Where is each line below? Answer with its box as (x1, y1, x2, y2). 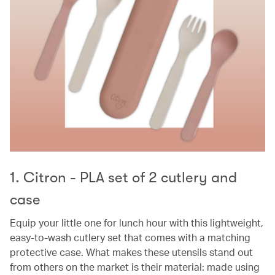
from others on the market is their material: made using (10, 260, 260, 273)
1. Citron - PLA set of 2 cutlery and (10, 168, 237, 186)
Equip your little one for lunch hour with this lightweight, (10, 215, 263, 229)
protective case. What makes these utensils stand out (10, 245, 253, 258)
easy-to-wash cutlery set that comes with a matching (10, 230, 250, 244)
